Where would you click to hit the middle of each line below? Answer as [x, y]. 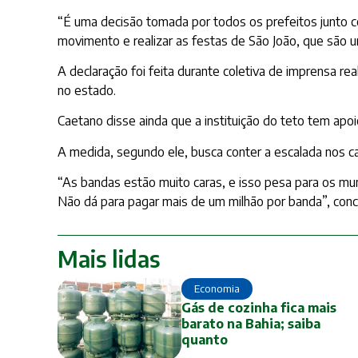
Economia [217, 288]
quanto [204, 339]
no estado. [87, 90]
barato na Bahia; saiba [251, 323]
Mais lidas [109, 258]
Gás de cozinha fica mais [259, 307]
